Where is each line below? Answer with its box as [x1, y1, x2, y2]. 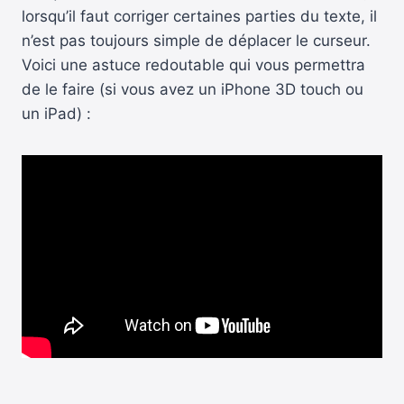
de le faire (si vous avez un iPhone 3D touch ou [22, 79, 363, 98]
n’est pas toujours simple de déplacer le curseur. [22, 31, 371, 50]
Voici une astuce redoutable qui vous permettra [22, 55, 365, 74]
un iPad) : [22, 104, 91, 123]
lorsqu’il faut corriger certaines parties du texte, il [22, 6, 377, 25]
